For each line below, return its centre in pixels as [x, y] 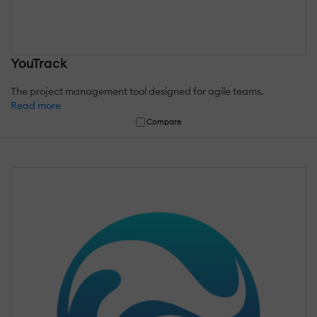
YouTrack [39, 63]
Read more [36, 105]
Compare [164, 121]
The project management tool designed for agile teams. [137, 91]
